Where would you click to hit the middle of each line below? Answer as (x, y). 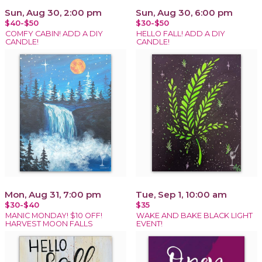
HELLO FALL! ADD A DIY (181, 33)
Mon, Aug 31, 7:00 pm (53, 194)
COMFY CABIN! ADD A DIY (54, 33)
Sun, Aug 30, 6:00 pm (184, 12)
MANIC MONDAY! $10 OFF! (54, 215)
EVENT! (149, 223)
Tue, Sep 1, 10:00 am (181, 194)
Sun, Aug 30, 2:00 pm (53, 12)
